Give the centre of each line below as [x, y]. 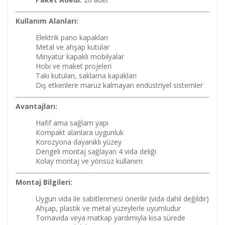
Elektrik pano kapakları [72, 37]
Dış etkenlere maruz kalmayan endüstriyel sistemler [119, 85]
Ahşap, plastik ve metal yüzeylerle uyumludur [108, 208]
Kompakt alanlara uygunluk [80, 132]
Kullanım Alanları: [47, 21]
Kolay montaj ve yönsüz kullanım [89, 161]
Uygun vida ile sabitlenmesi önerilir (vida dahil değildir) [122, 199]
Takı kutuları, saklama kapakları [86, 76]
